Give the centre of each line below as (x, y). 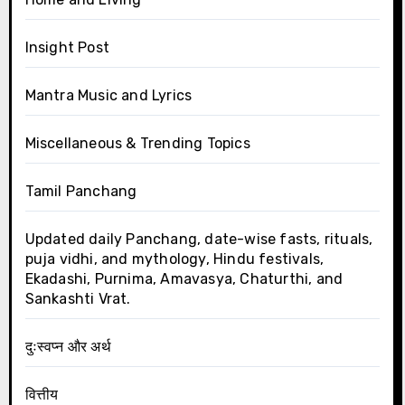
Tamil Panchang (81, 191)
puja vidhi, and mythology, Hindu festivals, (174, 259)
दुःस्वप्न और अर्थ (68, 346)
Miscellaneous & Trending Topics (137, 143)
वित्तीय (42, 394)
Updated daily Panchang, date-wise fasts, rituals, (199, 239)
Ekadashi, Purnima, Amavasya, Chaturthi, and (184, 278)
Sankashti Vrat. (78, 298)
